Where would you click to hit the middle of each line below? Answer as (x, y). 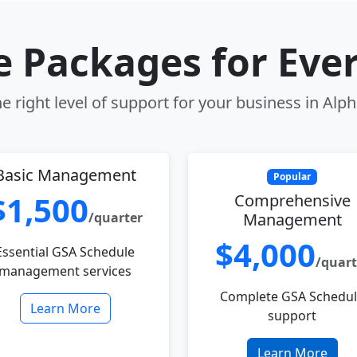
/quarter (115, 218)
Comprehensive (292, 201)
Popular (292, 177)
